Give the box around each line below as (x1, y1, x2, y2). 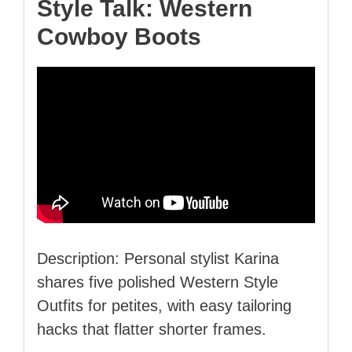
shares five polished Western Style (37, 273, 278, 291)
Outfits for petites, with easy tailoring (37, 297, 291, 315)
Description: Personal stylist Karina (37, 250, 279, 268)
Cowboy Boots (37, 23, 201, 49)
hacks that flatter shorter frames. (37, 321, 266, 339)
